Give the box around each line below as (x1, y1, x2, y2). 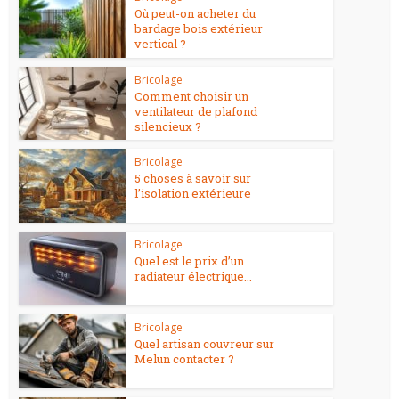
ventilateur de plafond (134, 102, 258, 119)
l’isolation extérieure (134, 185, 252, 202)
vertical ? (134, 35, 187, 52)
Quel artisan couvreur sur (134, 335, 275, 352)
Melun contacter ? (134, 350, 235, 367)
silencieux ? (134, 118, 202, 134)
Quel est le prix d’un (134, 253, 245, 269)
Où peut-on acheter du (134, 4, 256, 21)
